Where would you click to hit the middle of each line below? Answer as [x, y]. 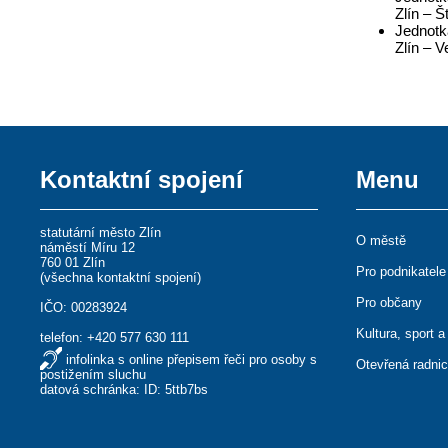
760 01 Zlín [73, 262]
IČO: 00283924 [84, 307]
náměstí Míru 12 [88, 247]
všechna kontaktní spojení [121, 277]
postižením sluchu [93, 374]
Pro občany [389, 302]
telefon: [64, 337]
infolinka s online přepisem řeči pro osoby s [192, 359]
